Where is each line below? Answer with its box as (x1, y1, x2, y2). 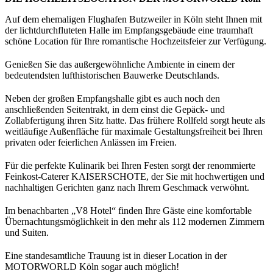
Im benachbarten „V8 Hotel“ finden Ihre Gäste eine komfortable (5, 205, 252, 216)
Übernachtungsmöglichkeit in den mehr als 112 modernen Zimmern (5, 216, 264, 227)
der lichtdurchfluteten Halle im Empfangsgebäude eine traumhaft (5, 25, 253, 36)
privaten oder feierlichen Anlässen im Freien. (5, 137, 177, 148)
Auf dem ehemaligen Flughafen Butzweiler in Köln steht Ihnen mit (5, 14, 262, 25)
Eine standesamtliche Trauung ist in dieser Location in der (5, 250, 227, 261)
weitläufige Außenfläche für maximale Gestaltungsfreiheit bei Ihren (5, 126, 263, 137)
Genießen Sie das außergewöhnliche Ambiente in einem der (5, 59, 235, 70)
